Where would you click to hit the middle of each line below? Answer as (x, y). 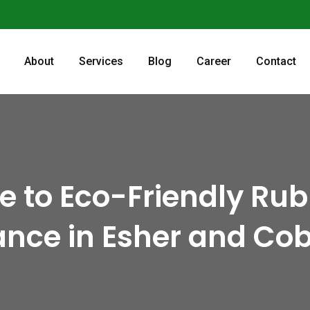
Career (213, 61)
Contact (276, 61)
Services (101, 61)
